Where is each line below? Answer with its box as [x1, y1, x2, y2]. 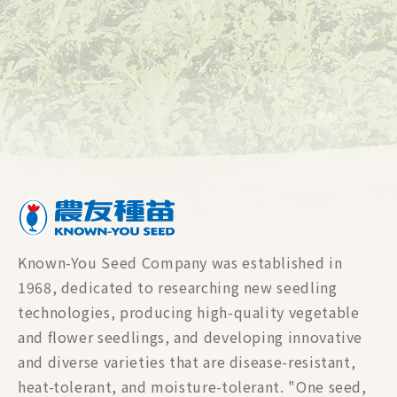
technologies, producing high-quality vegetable [18, 300, 360, 323]
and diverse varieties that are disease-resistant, [18, 350, 356, 372]
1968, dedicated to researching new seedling [18, 276, 338, 298]
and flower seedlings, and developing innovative [18, 325, 363, 347]
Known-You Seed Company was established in [18, 251, 343, 273]
